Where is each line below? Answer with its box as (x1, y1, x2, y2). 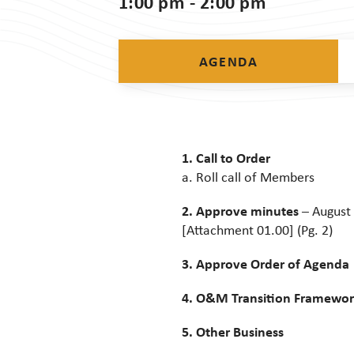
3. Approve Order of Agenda (182, 254, 349, 273)
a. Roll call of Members (182, 168, 314, 186)
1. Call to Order (182, 148, 270, 168)
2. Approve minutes (182, 201, 299, 220)
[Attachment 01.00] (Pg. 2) (182, 220, 333, 239)
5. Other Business (182, 322, 284, 341)
